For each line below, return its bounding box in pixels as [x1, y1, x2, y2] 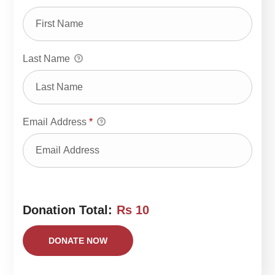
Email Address [23, 117, 90, 128]
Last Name [23, 53, 73, 64]
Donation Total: [23, 203, 113, 217]
